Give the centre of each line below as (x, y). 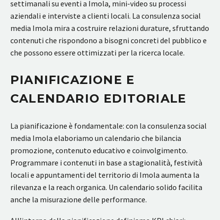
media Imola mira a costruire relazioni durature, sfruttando (110, 28)
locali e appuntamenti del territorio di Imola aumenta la (105, 175)
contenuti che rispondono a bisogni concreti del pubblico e (109, 41)
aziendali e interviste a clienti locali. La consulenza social (106, 16)
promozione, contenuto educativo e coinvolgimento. (99, 151)
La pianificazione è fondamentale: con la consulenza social (109, 126)
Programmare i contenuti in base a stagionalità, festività (106, 163)
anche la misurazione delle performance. (79, 200)
